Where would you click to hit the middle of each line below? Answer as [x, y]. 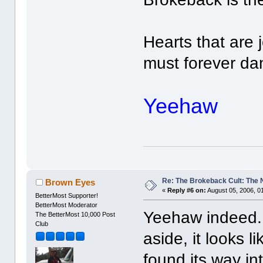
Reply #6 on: [187, 190]
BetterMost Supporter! [67, 196]
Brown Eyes [70, 183]
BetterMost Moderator [67, 205]
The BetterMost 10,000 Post [75, 215]
